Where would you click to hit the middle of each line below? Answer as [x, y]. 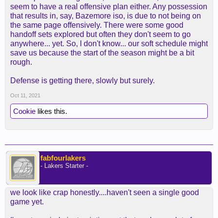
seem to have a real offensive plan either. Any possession [109, 7]
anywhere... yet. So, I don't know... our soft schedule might [109, 44]
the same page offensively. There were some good [97, 25]
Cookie [24, 111]
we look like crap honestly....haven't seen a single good [105, 192]
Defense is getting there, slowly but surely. [82, 81]
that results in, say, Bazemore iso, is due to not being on [106, 16]
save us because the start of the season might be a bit [102, 53]
